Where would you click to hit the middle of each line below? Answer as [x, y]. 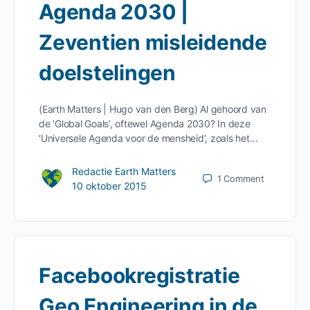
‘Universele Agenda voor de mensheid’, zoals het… [148, 138]
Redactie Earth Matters [124, 171]
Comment [244, 178]
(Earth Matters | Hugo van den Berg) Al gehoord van [153, 109]
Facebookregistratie [139, 275]
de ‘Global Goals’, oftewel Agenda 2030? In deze [145, 124]
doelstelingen [107, 73]
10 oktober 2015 [109, 186]
